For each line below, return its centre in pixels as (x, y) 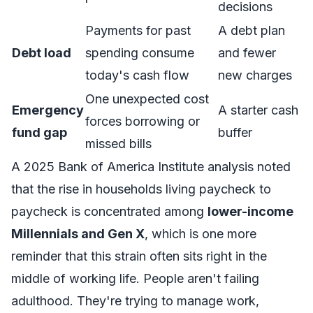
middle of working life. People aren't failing (135, 278)
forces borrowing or (143, 121)
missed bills (118, 144)
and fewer (247, 53)
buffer (235, 132)
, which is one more (201, 234)
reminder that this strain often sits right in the (139, 256)
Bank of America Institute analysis (156, 167)
